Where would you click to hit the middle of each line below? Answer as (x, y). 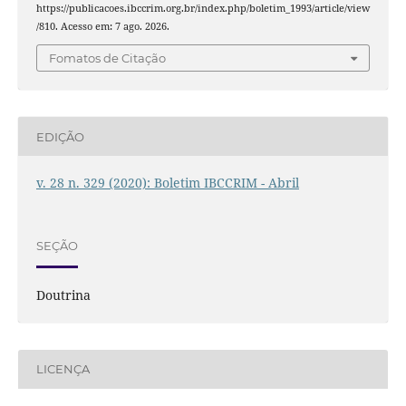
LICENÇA (63, 369)
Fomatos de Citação (107, 58)
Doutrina (63, 295)
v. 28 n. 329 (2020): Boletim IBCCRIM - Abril (167, 183)
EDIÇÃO (60, 136)
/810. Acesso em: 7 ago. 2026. (102, 26)
